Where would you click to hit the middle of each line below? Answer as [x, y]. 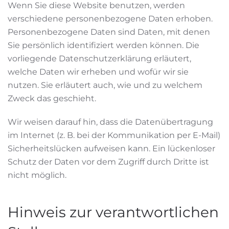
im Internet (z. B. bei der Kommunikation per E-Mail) [114, 135]
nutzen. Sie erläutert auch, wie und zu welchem [105, 85]
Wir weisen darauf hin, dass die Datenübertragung [110, 122]
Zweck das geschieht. [52, 98]
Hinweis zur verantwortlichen [113, 212]
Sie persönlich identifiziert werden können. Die [104, 45]
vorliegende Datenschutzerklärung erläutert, [99, 59]
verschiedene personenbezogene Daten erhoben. [110, 19]
